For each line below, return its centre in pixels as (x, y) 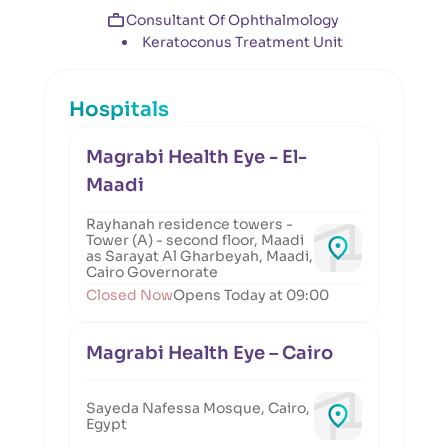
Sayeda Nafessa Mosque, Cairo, (198, 408)
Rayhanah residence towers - (189, 224)
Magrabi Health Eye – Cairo (209, 353)
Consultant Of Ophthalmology (232, 20)
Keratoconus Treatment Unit (242, 42)
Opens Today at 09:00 (251, 295)
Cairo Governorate (152, 272)
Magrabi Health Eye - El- (196, 157)
